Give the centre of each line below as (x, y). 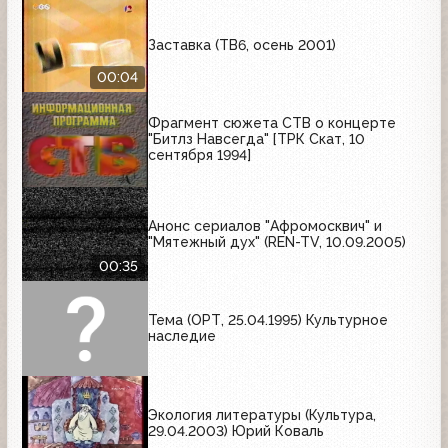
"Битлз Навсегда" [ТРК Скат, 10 (256, 139)
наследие (182, 336)
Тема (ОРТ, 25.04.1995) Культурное (268, 320)
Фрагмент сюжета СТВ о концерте (272, 123)
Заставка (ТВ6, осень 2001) (242, 44)
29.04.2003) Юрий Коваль (236, 430)
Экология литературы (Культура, (262, 414)
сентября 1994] (199, 155)
